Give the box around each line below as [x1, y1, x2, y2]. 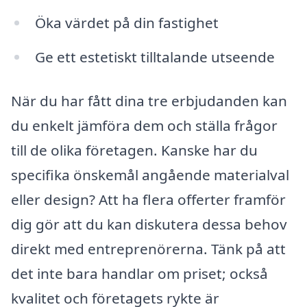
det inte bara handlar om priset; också [11, 263, 268, 283]
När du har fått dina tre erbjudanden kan [11, 90, 287, 110]
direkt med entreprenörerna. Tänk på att [11, 238, 286, 258]
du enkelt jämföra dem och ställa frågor [11, 115, 278, 135]
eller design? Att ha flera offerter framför [11, 189, 286, 209]
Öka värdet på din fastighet [34, 13, 219, 33]
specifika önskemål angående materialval [11, 164, 289, 184]
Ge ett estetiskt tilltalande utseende [34, 47, 275, 67]
